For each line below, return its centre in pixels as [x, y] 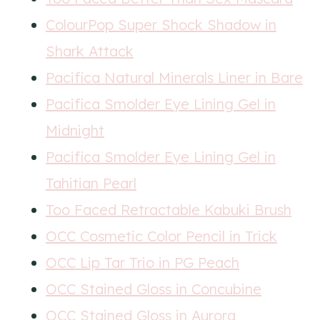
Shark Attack [90, 51]
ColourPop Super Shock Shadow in [161, 25]
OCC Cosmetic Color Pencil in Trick [161, 236]
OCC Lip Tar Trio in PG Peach [142, 262]
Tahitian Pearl [91, 183]
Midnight [75, 130]
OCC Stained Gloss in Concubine [154, 289]
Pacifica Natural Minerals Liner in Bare [174, 77]
